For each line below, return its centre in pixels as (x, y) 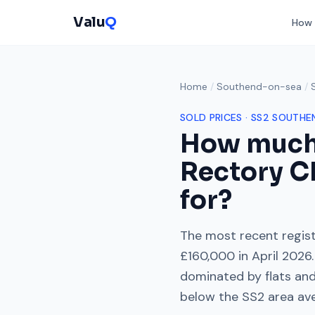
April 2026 (282, 256)
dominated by (223, 276)
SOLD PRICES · (216, 117)
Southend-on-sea (259, 86)
